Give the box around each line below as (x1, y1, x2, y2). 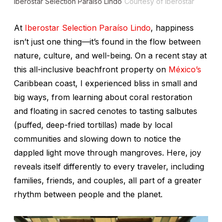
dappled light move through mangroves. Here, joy (14, 148, 201, 158)
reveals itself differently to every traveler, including (14, 162, 204, 172)
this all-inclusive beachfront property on (14, 64, 168, 75)
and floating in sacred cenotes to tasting (14, 106, 166, 116)
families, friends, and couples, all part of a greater (14, 175, 202, 186)
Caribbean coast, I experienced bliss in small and (14, 78, 197, 89)
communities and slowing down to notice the (14, 134, 181, 144)
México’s (168, 64, 201, 75)
